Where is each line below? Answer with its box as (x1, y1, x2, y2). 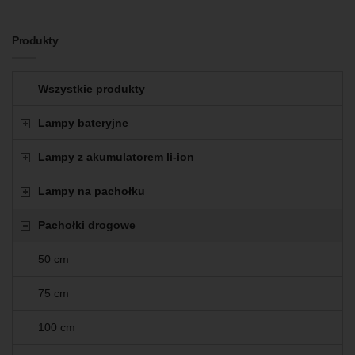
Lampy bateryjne (38, 116, 128, 130)
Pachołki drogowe (38, 219, 136, 232)
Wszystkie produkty (38, 82, 145, 96)
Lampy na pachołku (38, 185, 145, 198)
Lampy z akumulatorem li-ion (38, 151, 194, 164)
